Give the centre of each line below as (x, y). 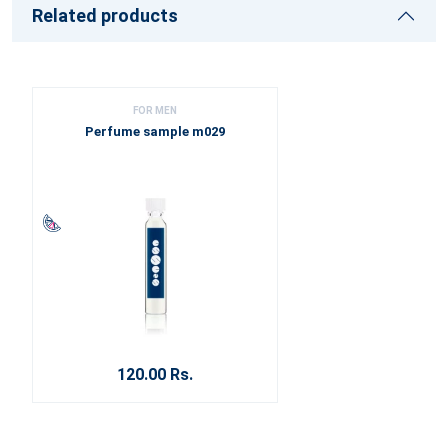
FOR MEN (155, 110)
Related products (105, 15)
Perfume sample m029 (155, 131)
